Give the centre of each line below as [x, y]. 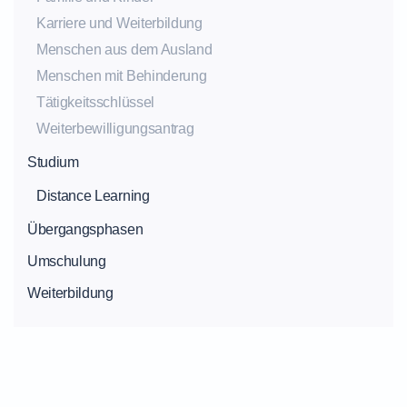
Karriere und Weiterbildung [119, 23]
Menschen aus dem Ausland [124, 50]
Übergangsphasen [85, 229]
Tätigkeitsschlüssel [95, 102]
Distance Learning [93, 196]
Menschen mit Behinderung [122, 76]
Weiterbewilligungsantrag [115, 129]
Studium [53, 162]
